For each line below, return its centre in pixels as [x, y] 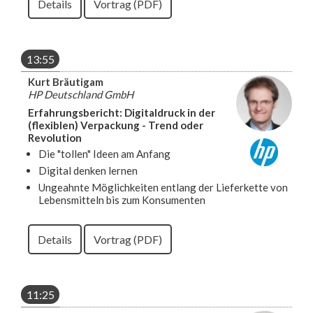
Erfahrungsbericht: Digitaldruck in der [122, 112]
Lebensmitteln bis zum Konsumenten [122, 199]
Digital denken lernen [88, 170]
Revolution [55, 137]
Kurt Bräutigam [66, 81]
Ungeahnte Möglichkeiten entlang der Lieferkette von [163, 187]
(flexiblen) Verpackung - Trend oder [116, 125]
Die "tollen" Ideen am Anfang [104, 153]
